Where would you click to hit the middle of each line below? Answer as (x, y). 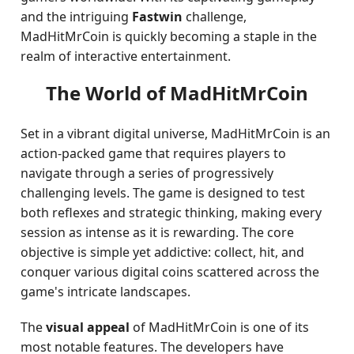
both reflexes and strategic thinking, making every (171, 213)
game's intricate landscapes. (106, 292)
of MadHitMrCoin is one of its (220, 327)
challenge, (215, 17)
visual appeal (88, 327)
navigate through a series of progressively (147, 173)
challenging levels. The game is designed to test (163, 193)
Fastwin (158, 17)
